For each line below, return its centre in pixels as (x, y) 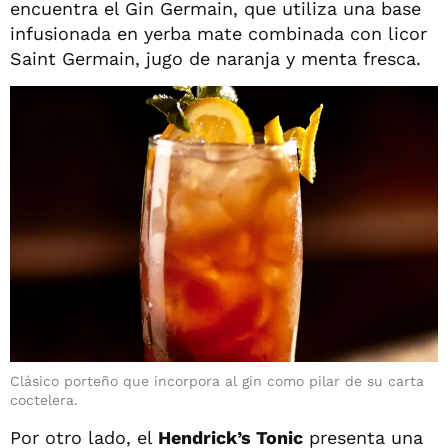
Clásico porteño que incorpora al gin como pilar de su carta (217, 380)
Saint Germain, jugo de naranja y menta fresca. (215, 59)
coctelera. (44, 399)
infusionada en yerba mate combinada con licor (218, 34)
